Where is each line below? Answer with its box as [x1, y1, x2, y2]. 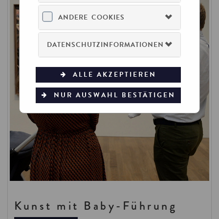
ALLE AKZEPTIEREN [72, 69, 156, 80]
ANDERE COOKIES [58, 12, 125, 22]
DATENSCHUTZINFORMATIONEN [47, 40, 164, 50]
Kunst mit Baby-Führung [14, 197, 177, 214]
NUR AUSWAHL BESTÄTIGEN [54, 90, 176, 100]
